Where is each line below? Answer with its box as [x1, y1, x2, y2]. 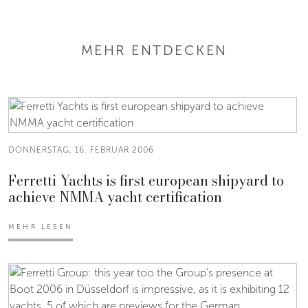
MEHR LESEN [8, 222, 73, 231]
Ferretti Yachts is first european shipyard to [8, 169, 284, 191]
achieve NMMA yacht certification [8, 186, 222, 208]
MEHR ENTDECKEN [80, 41, 228, 58]
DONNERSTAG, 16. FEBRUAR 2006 [8, 144, 154, 155]
